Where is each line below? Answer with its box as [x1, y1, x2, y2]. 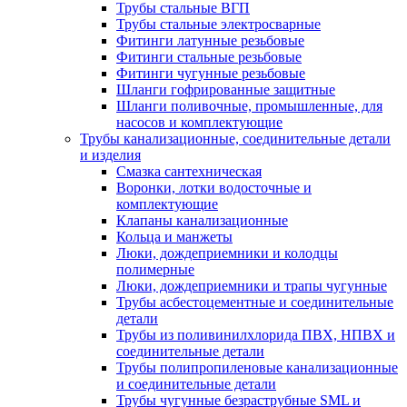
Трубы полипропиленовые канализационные [116, 360, 398, 375]
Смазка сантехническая [116, 164, 262, 179]
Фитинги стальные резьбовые [116, 49, 302, 65]
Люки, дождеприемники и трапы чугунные [116, 278, 387, 293]
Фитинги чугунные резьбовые [116, 65, 305, 81]
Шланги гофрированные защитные [116, 82, 335, 97]
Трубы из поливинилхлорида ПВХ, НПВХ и [116, 327, 395, 342]
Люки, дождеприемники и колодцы [116, 245, 338, 261]
